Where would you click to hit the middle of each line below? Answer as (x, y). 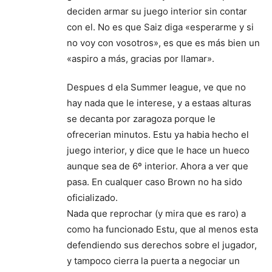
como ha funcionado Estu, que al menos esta (162, 229)
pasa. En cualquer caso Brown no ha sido (155, 182)
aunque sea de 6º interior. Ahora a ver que (158, 166)
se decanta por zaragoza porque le (141, 119)
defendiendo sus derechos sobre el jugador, (162, 245)
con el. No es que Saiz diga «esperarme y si (160, 27)
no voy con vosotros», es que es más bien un (163, 43)
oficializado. (92, 198)
